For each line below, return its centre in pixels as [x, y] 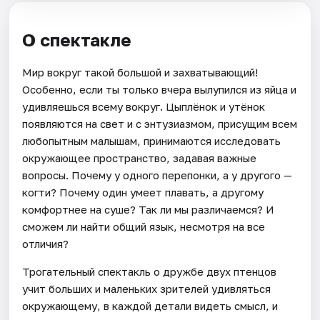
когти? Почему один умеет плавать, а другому [143, 192]
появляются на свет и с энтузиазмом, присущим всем [160, 124]
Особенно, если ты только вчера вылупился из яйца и [160, 90]
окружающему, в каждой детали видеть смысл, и [150, 306]
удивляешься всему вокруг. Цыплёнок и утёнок [144, 107]
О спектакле [77, 39]
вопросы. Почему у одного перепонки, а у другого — [157, 175]
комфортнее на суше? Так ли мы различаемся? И [149, 210]
